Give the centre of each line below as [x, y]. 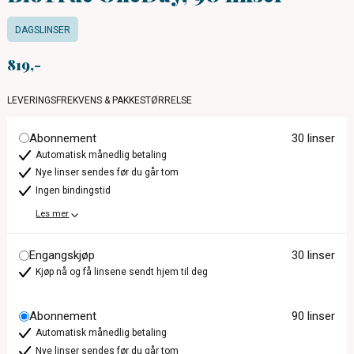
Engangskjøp [62, 256]
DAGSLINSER [43, 30]
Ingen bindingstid [73, 190]
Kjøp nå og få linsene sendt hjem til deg [122, 272]
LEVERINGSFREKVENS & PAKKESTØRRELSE [100, 100]
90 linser [313, 316]
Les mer [53, 214]
